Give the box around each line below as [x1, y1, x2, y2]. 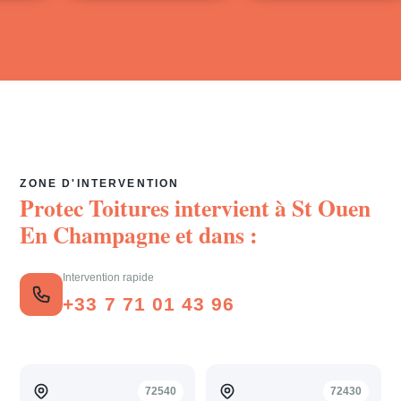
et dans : [170, 218, 259, 252]
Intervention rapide [63, 272, 155, 283]
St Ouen [292, 191, 371, 225]
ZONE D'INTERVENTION [20, 177, 180, 190]
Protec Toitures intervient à [20, 191, 293, 225]
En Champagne [20, 218, 171, 252]
